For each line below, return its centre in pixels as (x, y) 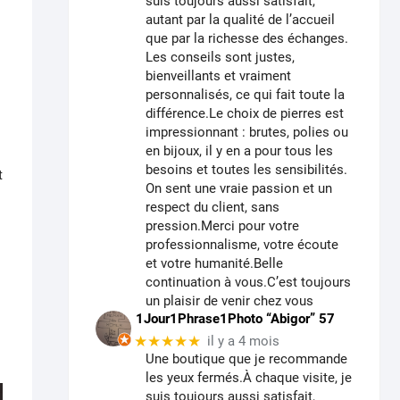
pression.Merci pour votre (222, 226)
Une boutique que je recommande (246, 359)
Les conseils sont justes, (220, 58)
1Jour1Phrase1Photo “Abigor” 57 (235, 319)
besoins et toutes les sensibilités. (246, 170)
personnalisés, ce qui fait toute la (245, 95)
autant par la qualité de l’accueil (240, 20)
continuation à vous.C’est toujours (248, 283)
